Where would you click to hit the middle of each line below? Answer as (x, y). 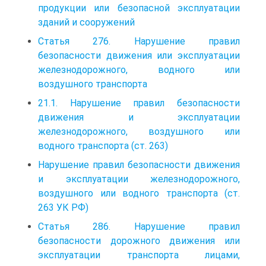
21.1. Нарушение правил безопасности (139, 103)
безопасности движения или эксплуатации (139, 55)
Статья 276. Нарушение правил (139, 41)
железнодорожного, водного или (139, 69)
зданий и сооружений (86, 22)
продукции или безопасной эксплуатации (139, 8)
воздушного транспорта (93, 84)
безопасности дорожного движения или (139, 240)
